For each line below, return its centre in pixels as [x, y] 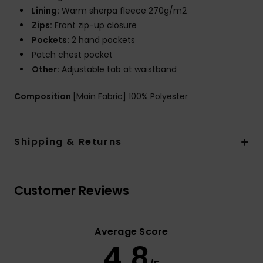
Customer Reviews [72, 191]
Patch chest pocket [72, 55]
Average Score [131, 232]
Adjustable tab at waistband [118, 70]
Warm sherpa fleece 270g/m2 [123, 11]
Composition [43, 97]
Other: [45, 70]
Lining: [45, 11]
